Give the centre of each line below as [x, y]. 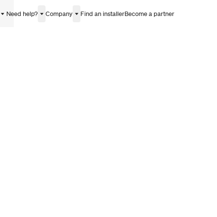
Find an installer [102, 14]
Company [59, 14]
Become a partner [149, 14]
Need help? [22, 14]
